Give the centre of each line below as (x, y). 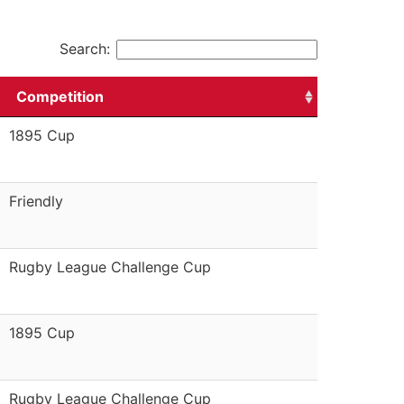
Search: (85, 48)
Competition (60, 96)
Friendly (36, 201)
